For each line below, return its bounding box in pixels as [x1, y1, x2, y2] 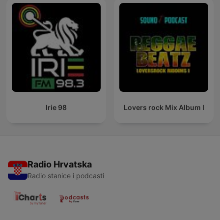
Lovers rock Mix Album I [123, 103, 204, 112]
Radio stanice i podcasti [27, 171, 104, 180]
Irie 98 [46, 103, 67, 112]
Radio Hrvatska [27, 159, 92, 170]
